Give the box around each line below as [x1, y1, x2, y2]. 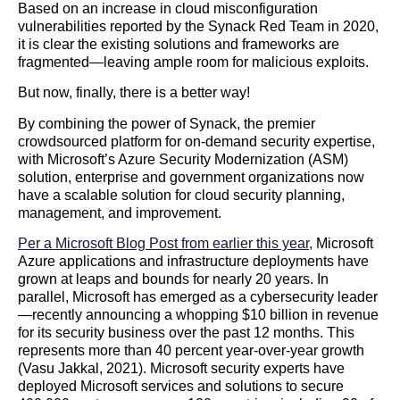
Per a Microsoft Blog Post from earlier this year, [18, 235, 312, 251]
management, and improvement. [18, 204, 221, 221]
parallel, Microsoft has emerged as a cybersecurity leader [18, 288, 378, 304]
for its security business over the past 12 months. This [18, 324, 354, 340]
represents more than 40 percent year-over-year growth [18, 342, 364, 358]
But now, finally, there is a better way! [18, 85, 250, 101]
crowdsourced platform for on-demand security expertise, [18, 133, 375, 149]
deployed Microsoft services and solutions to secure [18, 378, 344, 394]
